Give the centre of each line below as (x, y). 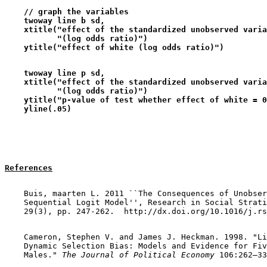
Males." (33, 255)
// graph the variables (81, 12)
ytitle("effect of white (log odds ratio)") (114, 47)
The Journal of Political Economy (138, 255)
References (29, 168)
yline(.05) (38, 109)
